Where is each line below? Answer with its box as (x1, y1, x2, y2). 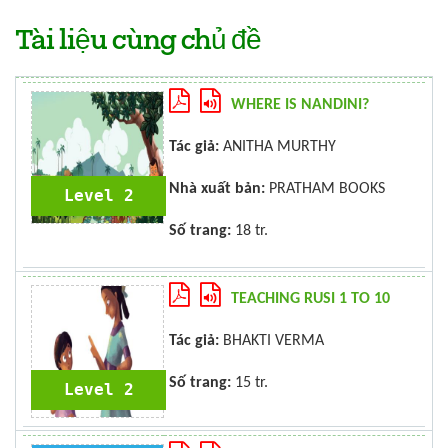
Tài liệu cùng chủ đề (15, 28, 262, 56)
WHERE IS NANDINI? (231, 97, 369, 113)
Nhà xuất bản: (169, 181, 265, 197)
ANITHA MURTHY (219, 139, 336, 155)
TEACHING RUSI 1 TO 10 (231, 291, 390, 307)
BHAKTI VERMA (219, 333, 324, 349)
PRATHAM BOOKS (265, 181, 385, 197)
